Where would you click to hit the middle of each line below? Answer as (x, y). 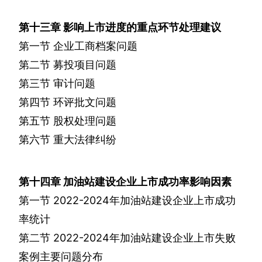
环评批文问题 (85, 102)
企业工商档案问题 (95, 46)
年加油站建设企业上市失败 (173, 238)
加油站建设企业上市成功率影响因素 (147, 182)
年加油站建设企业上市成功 (173, 201)
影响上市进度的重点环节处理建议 (142, 27)
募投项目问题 (85, 65)
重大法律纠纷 (85, 140)
